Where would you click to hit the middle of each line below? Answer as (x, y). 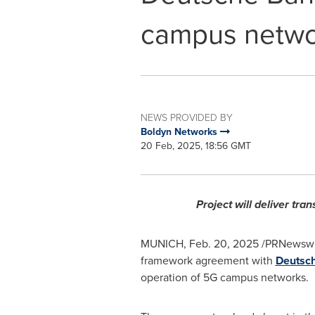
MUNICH (162, 244)
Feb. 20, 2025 (224, 244)
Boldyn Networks (180, 132)
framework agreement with (208, 261)
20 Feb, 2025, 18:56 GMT (195, 146)
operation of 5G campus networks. (224, 277)
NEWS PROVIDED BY (186, 118)
